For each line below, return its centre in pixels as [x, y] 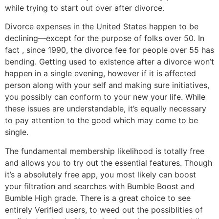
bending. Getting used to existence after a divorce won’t [109, 62]
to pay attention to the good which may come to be [101, 120]
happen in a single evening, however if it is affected [100, 74]
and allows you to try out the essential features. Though [109, 163]
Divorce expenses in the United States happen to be [102, 27]
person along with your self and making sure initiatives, [107, 85]
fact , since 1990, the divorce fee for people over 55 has [109, 50]
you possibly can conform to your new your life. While [105, 97]
